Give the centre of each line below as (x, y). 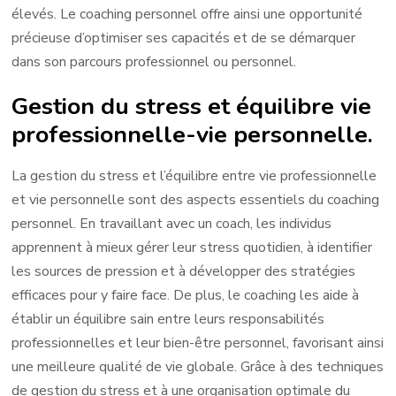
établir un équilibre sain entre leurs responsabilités (168, 320)
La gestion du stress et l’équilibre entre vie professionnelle (194, 176)
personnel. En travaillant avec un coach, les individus (172, 224)
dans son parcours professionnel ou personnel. (154, 62)
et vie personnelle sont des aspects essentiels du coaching (196, 200)
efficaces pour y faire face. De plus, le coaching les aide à (186, 296)
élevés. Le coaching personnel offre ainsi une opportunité (187, 15)
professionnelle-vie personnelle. (193, 135)
